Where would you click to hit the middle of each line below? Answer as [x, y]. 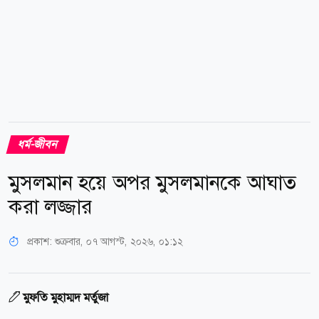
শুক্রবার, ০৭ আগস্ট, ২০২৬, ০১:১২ [119, 241]
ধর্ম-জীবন [38, 144]
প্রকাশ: [40, 241]
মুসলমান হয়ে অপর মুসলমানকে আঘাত [152, 182]
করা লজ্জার [50, 206]
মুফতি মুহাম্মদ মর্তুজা [66, 297]
